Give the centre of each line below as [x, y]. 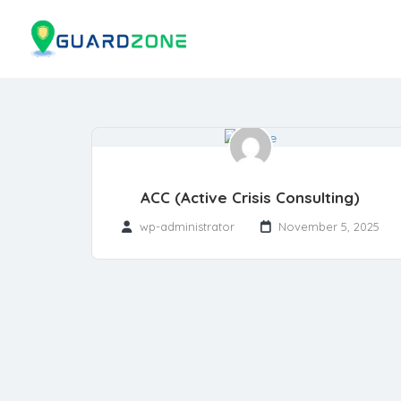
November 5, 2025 [328, 227]
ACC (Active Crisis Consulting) [250, 198]
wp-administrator [187, 227]
